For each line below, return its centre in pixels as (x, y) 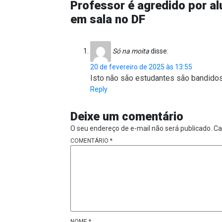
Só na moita (131, 51)
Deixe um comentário (127, 117)
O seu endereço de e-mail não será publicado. (141, 129)
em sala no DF (108, 20)
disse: (160, 51)
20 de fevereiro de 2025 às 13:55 (141, 67)
